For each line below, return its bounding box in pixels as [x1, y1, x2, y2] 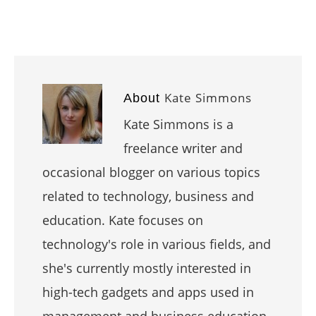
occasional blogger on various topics [42, 163, 260, 181]
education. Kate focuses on [42, 211, 203, 229]
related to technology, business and [42, 187, 254, 205]
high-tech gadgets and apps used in [42, 283, 254, 300]
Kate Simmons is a [123, 115, 233, 133]
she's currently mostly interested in [42, 259, 251, 276]
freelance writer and [123, 139, 243, 157]
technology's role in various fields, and [42, 235, 271, 253]
